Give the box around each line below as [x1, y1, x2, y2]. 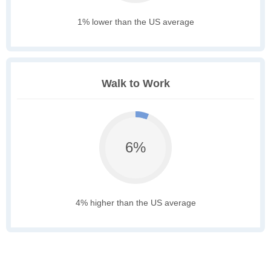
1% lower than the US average [77, 17, 194, 27]
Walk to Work [101, 77, 170, 90]
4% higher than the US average [75, 198, 196, 208]
